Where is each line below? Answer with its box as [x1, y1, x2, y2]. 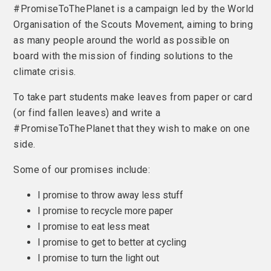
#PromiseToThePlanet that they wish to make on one [13, 122, 250, 134]
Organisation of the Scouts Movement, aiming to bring [13, 18, 253, 30]
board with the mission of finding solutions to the [13, 50, 233, 62]
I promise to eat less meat [38, 220, 150, 232]
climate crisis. [13, 65, 79, 77]
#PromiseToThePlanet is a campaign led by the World [13, 2, 254, 15]
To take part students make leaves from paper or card [13, 91, 253, 103]
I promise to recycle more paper [38, 204, 174, 217]
